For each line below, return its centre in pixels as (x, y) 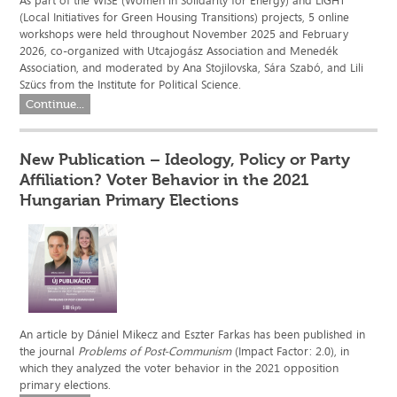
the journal (49, 351)
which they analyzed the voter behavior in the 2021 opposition (179, 368)
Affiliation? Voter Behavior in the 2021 (165, 180)
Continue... (55, 105)
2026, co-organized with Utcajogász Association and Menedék (179, 51)
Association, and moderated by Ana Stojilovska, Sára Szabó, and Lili (192, 68)
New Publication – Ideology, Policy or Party (185, 160)
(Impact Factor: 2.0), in (291, 351)
